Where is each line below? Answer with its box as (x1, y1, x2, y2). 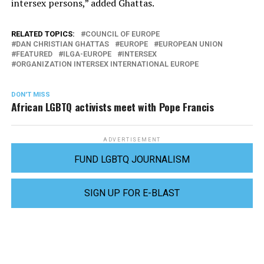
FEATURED (15, 49, 52, 59)
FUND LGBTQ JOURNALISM (74, 154, 190, 166)
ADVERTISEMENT (103, 137, 161, 143)
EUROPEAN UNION (158, 39, 223, 49)
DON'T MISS (11, 91, 50, 99)
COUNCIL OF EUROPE (85, 29, 160, 39)
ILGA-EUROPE (62, 49, 111, 59)
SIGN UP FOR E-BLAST (84, 187, 180, 199)
